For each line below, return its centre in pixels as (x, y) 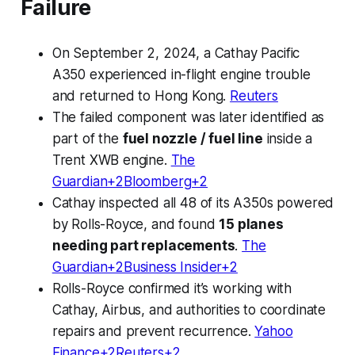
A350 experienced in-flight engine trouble (181, 75)
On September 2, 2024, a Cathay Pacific (176, 53)
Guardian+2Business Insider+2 (145, 267)
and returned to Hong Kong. (141, 96)
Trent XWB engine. (111, 160)
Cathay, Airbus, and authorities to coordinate (189, 310)
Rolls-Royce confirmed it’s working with (172, 289)
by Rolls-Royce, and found (136, 225)
